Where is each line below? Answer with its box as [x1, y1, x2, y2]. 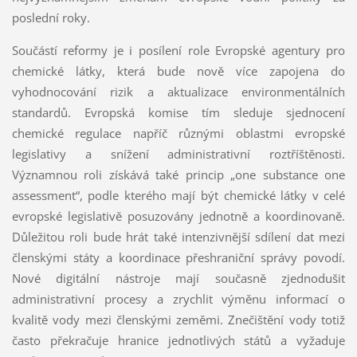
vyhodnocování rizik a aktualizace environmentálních [11, 83, 346, 100]
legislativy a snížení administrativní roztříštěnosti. [11, 145, 346, 162]
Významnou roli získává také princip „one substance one [11, 166, 346, 182]
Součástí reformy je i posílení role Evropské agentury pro [11, 41, 346, 58]
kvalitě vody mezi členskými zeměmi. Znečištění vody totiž [11, 311, 346, 328]
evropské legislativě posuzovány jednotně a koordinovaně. [11, 207, 346, 224]
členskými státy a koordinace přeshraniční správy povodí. [11, 249, 346, 265]
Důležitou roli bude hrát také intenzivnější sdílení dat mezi [11, 228, 346, 245]
